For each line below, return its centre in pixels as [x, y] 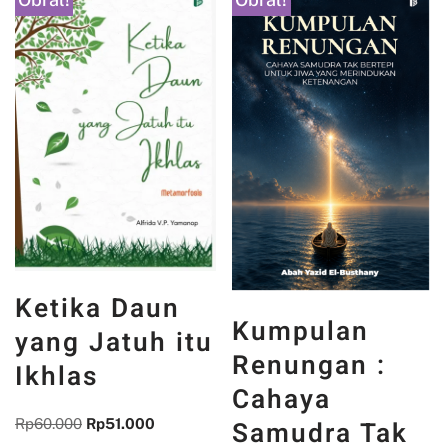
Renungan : [309, 365]
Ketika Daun [97, 308]
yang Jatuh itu [114, 342]
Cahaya [282, 399]
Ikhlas [57, 376]
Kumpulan [301, 331]
